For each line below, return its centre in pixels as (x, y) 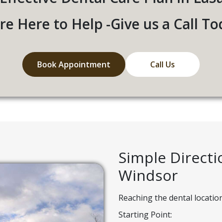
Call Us (163, 64)
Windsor (148, 175)
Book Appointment (74, 64)
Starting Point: (145, 215)
